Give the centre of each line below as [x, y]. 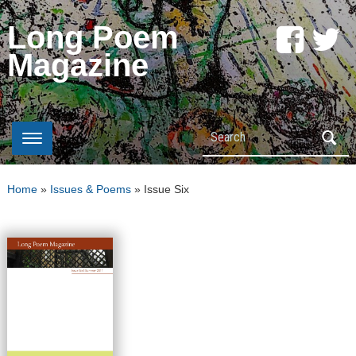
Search [223, 132]
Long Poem [93, 37]
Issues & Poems [90, 189]
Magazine [77, 65]
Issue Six [166, 189]
